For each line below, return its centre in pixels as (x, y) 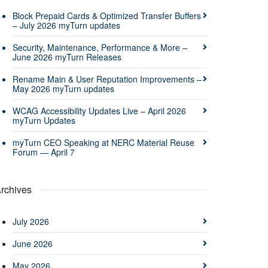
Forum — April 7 (44, 152)
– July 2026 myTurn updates (66, 25)
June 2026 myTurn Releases (67, 57)
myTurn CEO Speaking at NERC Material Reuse (103, 142)
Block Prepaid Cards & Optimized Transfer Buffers (107, 15)
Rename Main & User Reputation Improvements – (107, 79)
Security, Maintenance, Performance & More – (100, 47)
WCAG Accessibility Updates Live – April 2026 (99, 110)
